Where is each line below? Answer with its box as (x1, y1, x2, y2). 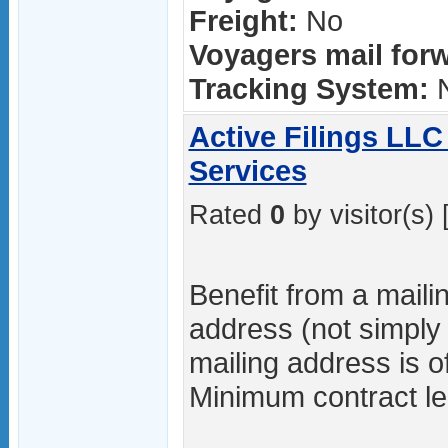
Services (188, 154, 307, 187)
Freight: (188, 4, 298, 37)
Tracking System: (188, 72, 429, 105)
